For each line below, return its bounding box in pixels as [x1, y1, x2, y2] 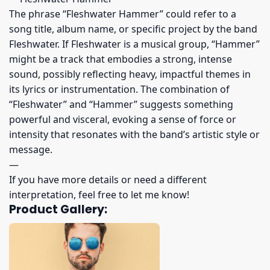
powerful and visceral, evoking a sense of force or [9, 113, 236, 127]
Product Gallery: [9, 201, 107, 218]
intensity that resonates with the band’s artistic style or [9, 128, 260, 142]
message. [9, 143, 52, 157]
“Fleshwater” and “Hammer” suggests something [9, 98, 233, 111]
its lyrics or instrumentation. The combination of [9, 83, 230, 96]
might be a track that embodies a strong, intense [9, 52, 232, 66]
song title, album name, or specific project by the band [9, 22, 257, 36]
